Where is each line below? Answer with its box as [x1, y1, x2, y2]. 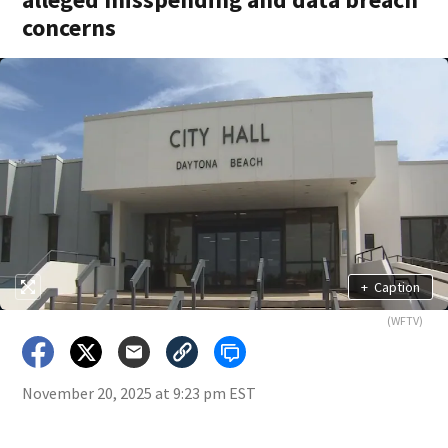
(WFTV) [386, 313, 423, 328]
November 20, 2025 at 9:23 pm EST [22, 383, 257, 403]
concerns [22, 12, 117, 43]
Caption [373, 277, 420, 296]
